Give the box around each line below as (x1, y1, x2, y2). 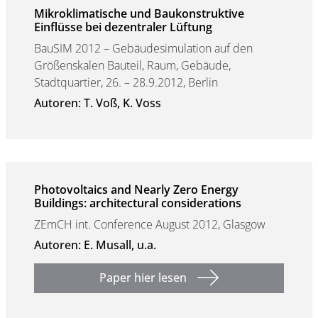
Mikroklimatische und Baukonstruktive (34, 6, 244, 21)
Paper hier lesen (99, 270, 187, 285)
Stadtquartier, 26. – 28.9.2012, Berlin (34, 75, 218, 90)
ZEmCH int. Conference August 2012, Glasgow (34, 216, 265, 232)
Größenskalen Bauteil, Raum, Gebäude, (34, 57, 231, 73)
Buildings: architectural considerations (34, 195, 241, 211)
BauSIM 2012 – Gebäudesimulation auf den (34, 40, 253, 56)
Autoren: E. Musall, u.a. (34, 237, 156, 253)
